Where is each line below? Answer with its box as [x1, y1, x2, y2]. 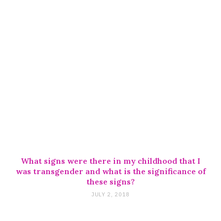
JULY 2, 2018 [91, 190, 130, 198]
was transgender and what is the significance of [15, 166, 206, 176]
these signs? [86, 176, 135, 186]
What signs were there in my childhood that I [21, 155, 200, 166]
